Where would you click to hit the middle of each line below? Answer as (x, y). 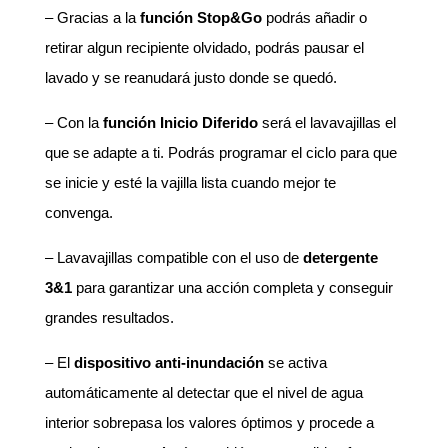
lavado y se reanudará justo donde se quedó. (190, 77)
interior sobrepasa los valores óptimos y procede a (209, 422)
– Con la (73, 122)
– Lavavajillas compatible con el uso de (173, 257)
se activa (295, 362)
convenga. (78, 212)
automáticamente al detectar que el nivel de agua (203, 392)
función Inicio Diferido (180, 122)
